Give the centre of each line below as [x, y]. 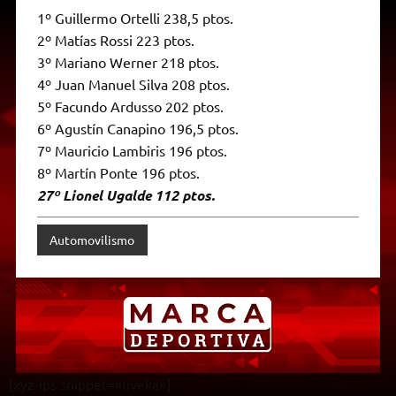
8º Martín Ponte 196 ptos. [118, 172]
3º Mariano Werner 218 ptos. [128, 61]
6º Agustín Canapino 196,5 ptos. [137, 128]
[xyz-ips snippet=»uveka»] [90, 383]
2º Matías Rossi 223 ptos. [115, 39]
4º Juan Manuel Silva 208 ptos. [133, 84]
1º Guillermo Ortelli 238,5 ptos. [135, 17]
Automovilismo [92, 240]
